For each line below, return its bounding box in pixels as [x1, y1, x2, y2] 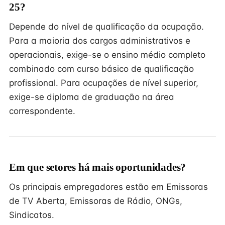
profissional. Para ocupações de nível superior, [9, 78, 198, 88]
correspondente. [9, 106, 75, 116]
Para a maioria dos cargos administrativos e [9, 36, 190, 46]
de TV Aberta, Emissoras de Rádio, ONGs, [9, 196, 182, 206]
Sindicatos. [9, 210, 54, 220]
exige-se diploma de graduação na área [9, 92, 174, 102]
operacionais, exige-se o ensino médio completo [9, 50, 205, 60]
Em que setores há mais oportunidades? [9, 161, 186, 173]
